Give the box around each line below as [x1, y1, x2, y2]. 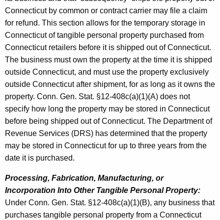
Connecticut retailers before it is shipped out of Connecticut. [5, 43, 211, 52]
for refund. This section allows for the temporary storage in [5, 18, 205, 27]
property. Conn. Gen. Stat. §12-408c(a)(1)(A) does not [5, 92, 190, 101]
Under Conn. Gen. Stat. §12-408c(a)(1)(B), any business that [5, 198, 215, 207]
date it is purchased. [5, 153, 75, 162]
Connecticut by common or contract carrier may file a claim [5, 6, 207, 15]
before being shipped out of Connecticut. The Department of [5, 116, 212, 125]
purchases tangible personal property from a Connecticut [5, 210, 201, 219]
